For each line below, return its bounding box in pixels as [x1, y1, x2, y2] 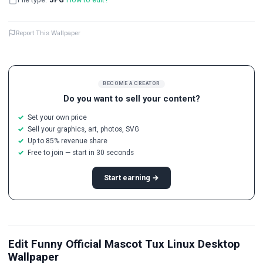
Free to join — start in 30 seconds [27, 148, 134, 157]
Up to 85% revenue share [27, 136, 107, 145]
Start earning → [104, 173, 159, 183]
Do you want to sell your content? [63, 93, 200, 104]
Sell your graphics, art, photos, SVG [27, 124, 139, 133]
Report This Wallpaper [16, 29, 80, 38]
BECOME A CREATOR [103, 80, 160, 87]
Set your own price [27, 113, 87, 122]
